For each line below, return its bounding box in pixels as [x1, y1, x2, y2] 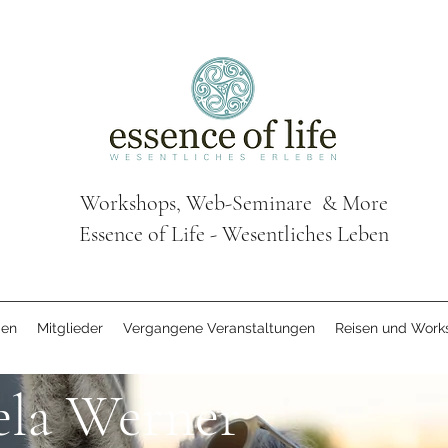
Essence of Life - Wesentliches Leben [79, 221, 389, 247]
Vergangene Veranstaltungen [122, 320, 315, 336]
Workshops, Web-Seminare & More [80, 190, 388, 216]
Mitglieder [36, 320, 103, 336]
